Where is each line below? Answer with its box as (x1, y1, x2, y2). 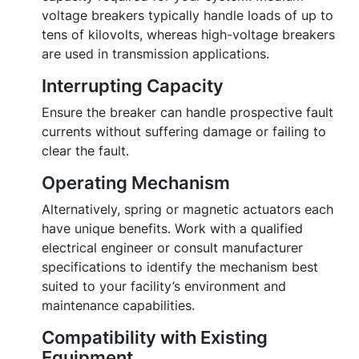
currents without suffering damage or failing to (42, 123, 326, 140)
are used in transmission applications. (42, 46, 269, 63)
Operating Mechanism (42, 172, 230, 194)
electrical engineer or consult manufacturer (42, 240, 303, 256)
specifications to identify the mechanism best (42, 259, 318, 276)
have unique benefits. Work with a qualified (42, 220, 303, 237)
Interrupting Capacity (42, 75, 224, 97)
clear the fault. (42, 143, 129, 159)
